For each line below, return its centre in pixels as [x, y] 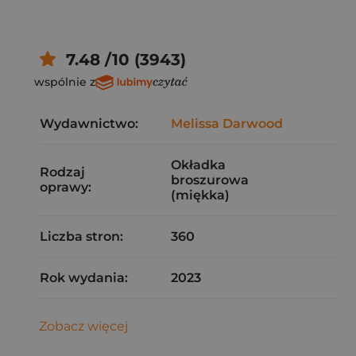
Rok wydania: [84, 278]
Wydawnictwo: [89, 124]
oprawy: [66, 187]
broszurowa [210, 180]
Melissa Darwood [227, 124]
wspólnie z [65, 81]
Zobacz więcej [83, 326]
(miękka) [200, 195]
